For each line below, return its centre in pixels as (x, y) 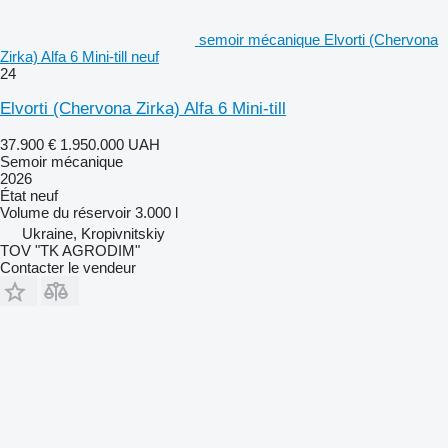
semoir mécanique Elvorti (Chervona (318, 39)
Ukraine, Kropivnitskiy (93, 233)
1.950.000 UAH (110, 144)
